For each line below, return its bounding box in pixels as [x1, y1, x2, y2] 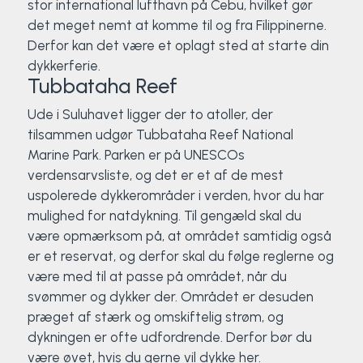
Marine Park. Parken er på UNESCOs [27, 147, 245, 163]
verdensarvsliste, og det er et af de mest [27, 167, 284, 183]
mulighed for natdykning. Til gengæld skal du [27, 207, 301, 224]
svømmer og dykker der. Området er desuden [27, 288, 314, 305]
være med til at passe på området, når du [27, 268, 287, 284]
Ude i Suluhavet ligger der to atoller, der [27, 106, 273, 122]
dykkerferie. [27, 58, 100, 74]
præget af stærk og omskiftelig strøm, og [27, 309, 284, 325]
